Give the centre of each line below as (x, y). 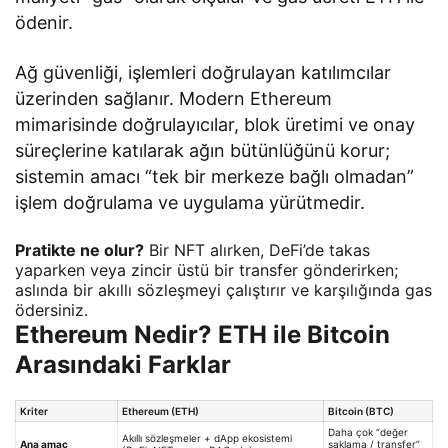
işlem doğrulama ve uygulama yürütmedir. (190, 202)
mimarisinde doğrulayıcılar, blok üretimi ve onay (215, 124)
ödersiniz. (51, 309)
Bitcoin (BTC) (361, 410)
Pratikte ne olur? (79, 249)
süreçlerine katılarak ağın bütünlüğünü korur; (203, 150)
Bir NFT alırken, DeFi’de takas (257, 249)
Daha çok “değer (368, 431)
